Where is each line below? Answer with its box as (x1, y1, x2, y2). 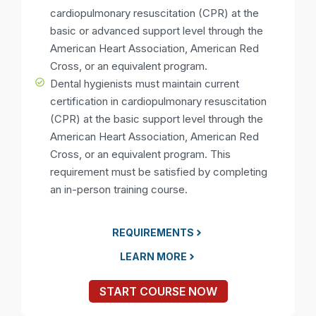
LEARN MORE (119, 250, 187, 263)
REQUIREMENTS (112, 226, 194, 239)
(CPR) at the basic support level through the (50, 112, 264, 126)
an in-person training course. (50, 183, 188, 197)
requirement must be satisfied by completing (50, 165, 268, 179)
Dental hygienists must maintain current (50, 77, 240, 91)
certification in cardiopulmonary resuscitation (50, 95, 267, 109)
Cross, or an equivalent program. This (50, 147, 231, 162)
